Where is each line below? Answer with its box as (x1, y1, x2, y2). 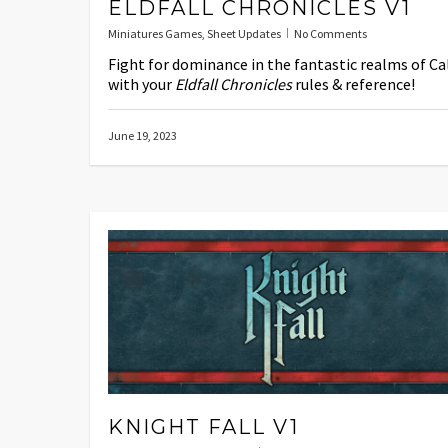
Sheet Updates (207, 25, 281, 41)
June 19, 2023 (108, 127, 177, 143)
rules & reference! (292, 73, 415, 94)
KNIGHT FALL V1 (108, 414, 299, 439)
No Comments (294, 25, 367, 41)
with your (108, 73, 175, 94)
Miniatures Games (108, 25, 202, 41)
